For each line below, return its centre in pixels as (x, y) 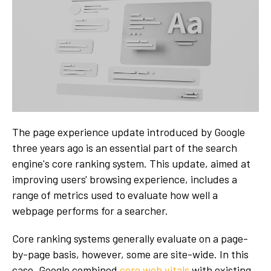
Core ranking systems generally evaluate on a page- (130, 239)
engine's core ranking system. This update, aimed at (131, 164)
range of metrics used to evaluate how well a (115, 195)
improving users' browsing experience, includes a (125, 179)
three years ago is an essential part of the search (125, 148)
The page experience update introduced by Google (129, 132)
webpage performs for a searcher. (91, 211)
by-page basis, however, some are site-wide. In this (130, 254)
